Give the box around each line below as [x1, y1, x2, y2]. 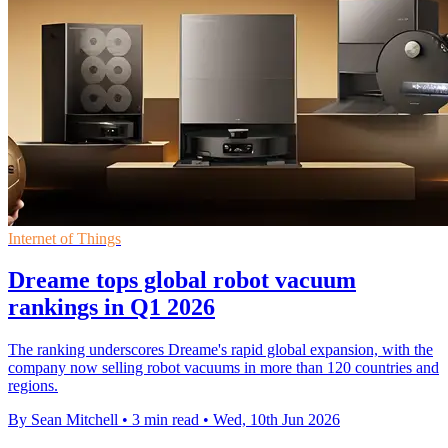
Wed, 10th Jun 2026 [213, 411, 340, 429]
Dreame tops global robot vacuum [8, 267, 356, 294]
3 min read [132, 411, 199, 429]
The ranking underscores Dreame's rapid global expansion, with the [8, 341, 433, 359]
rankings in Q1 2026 [8, 294, 215, 321]
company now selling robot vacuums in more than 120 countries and [8, 359, 439, 377]
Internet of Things [8, 229, 121, 247]
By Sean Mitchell [8, 411, 118, 429]
